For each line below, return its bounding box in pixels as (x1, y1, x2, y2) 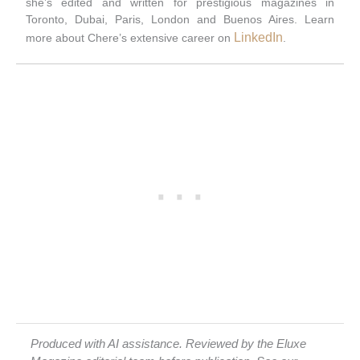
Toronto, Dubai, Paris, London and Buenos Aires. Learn (26, 12, 334, 26)
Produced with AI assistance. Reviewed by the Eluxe (31, 337, 307, 351)
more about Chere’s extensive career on (26, 31, 234, 44)
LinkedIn (234, 30, 283, 44)
